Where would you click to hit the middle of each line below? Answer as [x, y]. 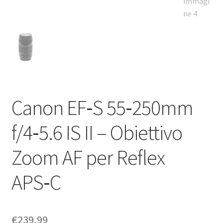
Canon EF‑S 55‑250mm [102, 107]
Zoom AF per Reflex [88, 157]
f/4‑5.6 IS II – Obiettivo [97, 132]
